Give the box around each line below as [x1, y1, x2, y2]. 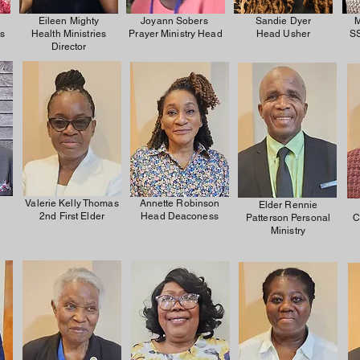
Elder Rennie [258, 199, 318, 211]
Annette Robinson [139, 198, 220, 209]
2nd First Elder [39, 211, 104, 222]
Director [51, 41, 87, 52]
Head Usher [256, 28, 311, 39]
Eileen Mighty [38, 15, 100, 27]
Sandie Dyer [255, 15, 312, 27]
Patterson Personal [245, 212, 331, 223]
